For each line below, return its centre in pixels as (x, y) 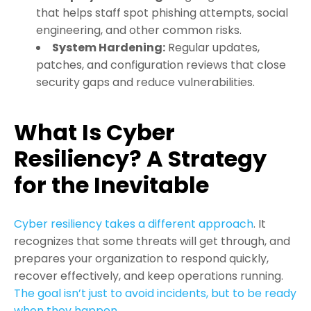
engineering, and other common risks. (139, 31)
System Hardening (107, 48)
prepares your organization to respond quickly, (141, 259)
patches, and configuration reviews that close (161, 65)
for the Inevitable (111, 185)
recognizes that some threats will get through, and (152, 242)
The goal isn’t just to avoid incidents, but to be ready (155, 294)
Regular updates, (212, 48)
